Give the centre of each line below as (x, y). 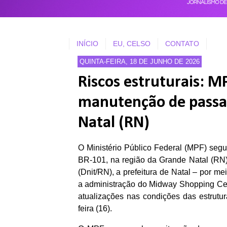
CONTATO (182, 44)
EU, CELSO (131, 44)
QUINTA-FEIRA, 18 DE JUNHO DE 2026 (139, 61)
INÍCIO (87, 44)
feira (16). (95, 209)
